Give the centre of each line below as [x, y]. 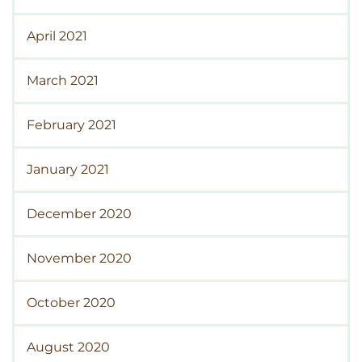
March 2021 [63, 80]
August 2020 [68, 347]
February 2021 [72, 124]
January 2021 [68, 169]
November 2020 [79, 258]
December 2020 [79, 213]
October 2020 [71, 302]
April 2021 [57, 36]
